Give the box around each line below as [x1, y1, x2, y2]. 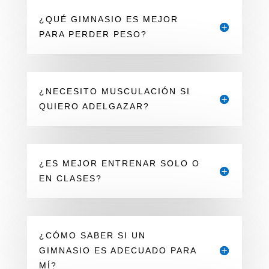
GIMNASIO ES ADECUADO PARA [38, 245, 196, 255]
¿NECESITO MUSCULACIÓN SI [38, 86, 190, 96]
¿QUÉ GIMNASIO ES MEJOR [38, 14, 178, 24]
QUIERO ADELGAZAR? [38, 101, 150, 111]
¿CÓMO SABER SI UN [38, 230, 146, 240]
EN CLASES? [38, 173, 102, 183]
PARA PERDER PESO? [38, 29, 147, 39]
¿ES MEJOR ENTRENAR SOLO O [38, 158, 200, 168]
